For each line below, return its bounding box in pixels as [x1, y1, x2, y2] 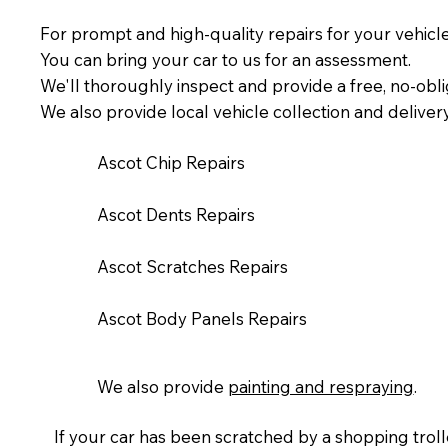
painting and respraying [227, 375, 414, 397]
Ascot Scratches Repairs [96, 255, 288, 277]
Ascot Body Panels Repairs [96, 307, 307, 329]
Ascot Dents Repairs [96, 203, 255, 225]
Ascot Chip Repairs [96, 151, 245, 173]
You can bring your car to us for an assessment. [40, 49, 412, 71]
